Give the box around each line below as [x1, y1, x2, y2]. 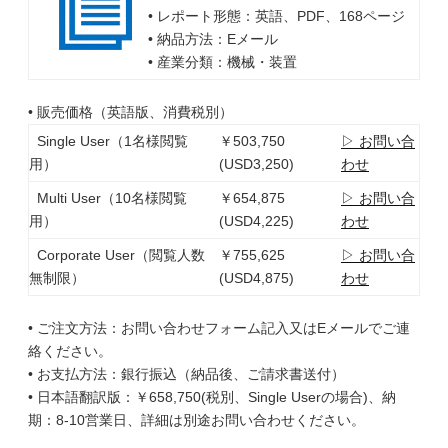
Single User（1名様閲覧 [29, 133, 188, 149]
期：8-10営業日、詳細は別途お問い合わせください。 [28, 412, 365, 428]
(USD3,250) [218, 156, 294, 172]
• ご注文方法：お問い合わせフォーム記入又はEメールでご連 [28, 320, 410, 336]
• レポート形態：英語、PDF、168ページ [147, 8, 405, 24]
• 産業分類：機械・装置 [147, 54, 297, 70]
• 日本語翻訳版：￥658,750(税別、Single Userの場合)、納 [28, 389, 396, 405]
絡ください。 [28, 343, 112, 359]
